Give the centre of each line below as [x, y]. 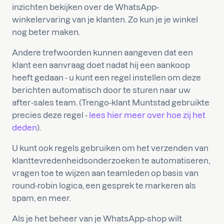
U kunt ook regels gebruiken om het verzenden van [110, 148]
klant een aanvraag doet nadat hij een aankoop [101, 65]
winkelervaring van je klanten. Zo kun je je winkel [105, 19]
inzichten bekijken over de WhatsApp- [85, 7]
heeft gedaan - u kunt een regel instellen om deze [106, 77]
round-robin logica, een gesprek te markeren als [104, 185]
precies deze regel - [50, 115]
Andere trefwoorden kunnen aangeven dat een [102, 52]
